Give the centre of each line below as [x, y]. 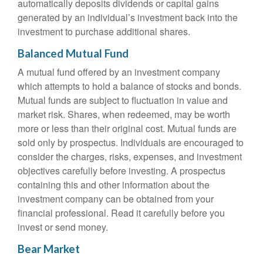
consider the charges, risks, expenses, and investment [130, 156]
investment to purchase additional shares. [104, 31]
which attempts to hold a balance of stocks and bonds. [129, 86]
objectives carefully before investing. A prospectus [122, 171]
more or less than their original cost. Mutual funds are [127, 128]
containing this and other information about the [114, 185]
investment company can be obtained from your [116, 199]
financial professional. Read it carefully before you [121, 213]
